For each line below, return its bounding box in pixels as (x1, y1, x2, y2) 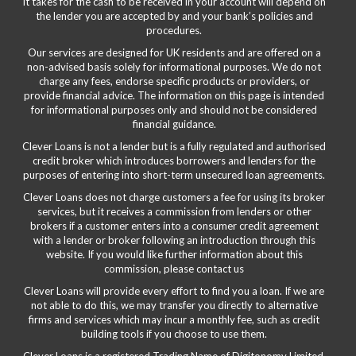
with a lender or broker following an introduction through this (33, 234, 315, 247)
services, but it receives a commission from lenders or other (37, 205, 311, 219)
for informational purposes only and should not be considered (31, 103, 317, 117)
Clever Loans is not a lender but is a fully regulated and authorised (22, 140, 326, 153)
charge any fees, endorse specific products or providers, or (38, 75, 310, 88)
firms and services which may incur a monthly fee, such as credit (29, 313, 319, 327)
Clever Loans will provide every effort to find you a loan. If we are (24, 284, 324, 298)
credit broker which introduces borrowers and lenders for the (33, 154, 315, 168)
